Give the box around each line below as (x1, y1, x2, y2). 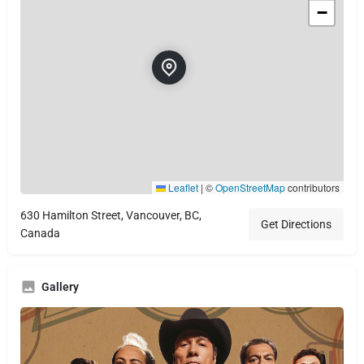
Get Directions (261, 218, 331, 231)
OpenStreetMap (215, 180, 285, 194)
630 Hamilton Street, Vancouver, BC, (20, 209, 201, 222)
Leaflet (166, 180, 198, 194)
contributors (285, 180, 340, 194)
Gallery (41, 280, 79, 293)
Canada (20, 227, 60, 240)
